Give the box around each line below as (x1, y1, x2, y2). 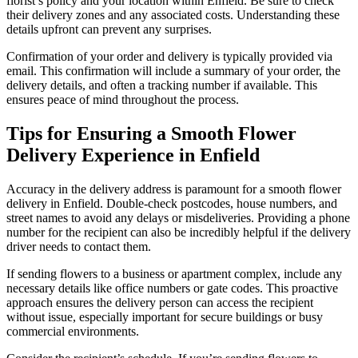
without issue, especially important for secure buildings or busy (6, 309, 323, 324)
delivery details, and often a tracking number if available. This (6, 78, 317, 92)
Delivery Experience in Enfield (6, 144, 260, 165)
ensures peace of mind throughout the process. (6, 92, 239, 106)
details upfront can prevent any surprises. (6, 22, 212, 36)
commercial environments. (6, 324, 139, 338)
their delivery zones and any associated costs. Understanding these (6, 7, 340, 22)
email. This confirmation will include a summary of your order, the (6, 63, 340, 78)
